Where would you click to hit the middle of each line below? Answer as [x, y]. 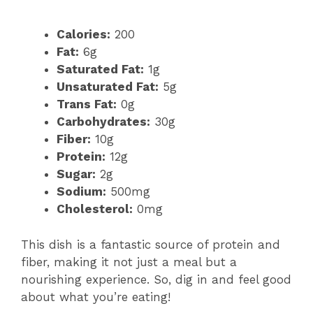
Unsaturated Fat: [108, 87]
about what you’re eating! [96, 297]
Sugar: [76, 174]
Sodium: [81, 192]
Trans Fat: [87, 104]
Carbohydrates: [103, 122]
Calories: [83, 35]
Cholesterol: [95, 209]
